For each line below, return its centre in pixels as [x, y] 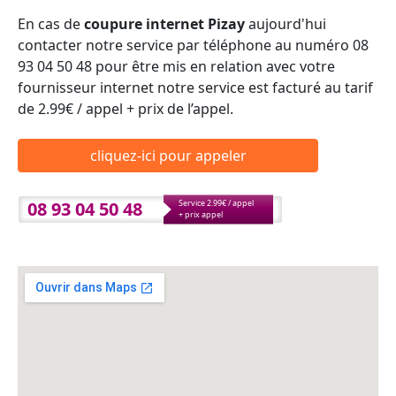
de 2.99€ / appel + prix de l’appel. [126, 108]
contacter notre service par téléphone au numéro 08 [193, 45]
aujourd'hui [286, 23]
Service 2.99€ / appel [216, 202]
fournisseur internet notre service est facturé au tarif [195, 87]
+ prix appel [201, 214]
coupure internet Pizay [164, 23]
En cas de [51, 23]
